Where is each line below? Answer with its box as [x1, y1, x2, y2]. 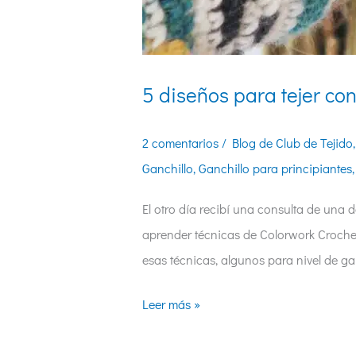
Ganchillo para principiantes [198, 159, 352, 176]
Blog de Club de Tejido [231, 133, 353, 151]
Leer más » [141, 295, 200, 312]
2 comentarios [141, 133, 219, 151]
